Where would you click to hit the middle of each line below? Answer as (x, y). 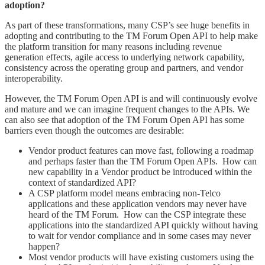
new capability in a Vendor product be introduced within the (140, 172)
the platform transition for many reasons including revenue (113, 46)
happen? (44, 246)
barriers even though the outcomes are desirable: (94, 130)
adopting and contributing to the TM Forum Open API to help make (131, 35)
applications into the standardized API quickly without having (143, 225)
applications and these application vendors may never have (138, 203)
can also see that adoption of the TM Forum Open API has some (125, 119)
